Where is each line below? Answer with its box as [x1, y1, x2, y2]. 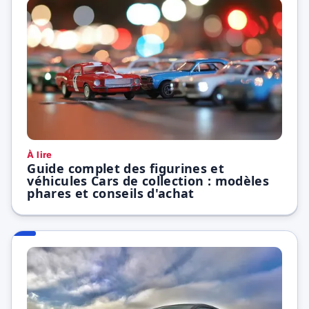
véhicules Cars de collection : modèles [27, 172, 270, 189]
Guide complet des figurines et [27, 159, 225, 177]
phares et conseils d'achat [27, 184, 195, 201]
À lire [27, 149, 52, 161]
